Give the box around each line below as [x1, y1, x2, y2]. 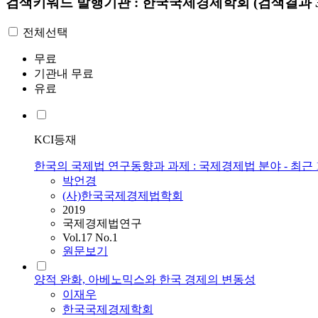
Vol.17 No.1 [62, 231, 118, 244]
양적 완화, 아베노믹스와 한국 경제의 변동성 [34, 273, 256, 286]
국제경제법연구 [62, 217, 142, 230]
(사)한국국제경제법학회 [62, 190, 183, 202]
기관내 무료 [34, 67, 94, 80]
